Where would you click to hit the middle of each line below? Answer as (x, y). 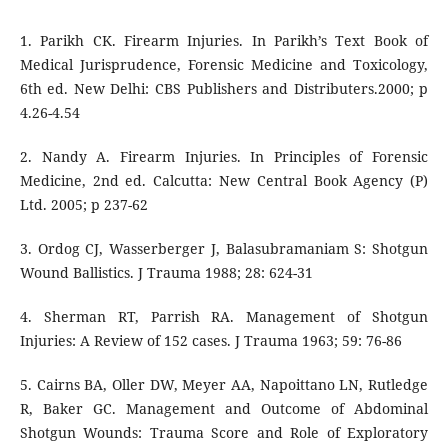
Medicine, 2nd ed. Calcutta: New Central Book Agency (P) (224, 180)
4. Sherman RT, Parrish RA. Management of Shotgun (224, 316)
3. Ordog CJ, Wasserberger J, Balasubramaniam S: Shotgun (224, 248)
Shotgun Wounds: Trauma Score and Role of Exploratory (224, 432)
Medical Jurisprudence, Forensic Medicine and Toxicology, (224, 64)
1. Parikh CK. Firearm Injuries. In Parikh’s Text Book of (224, 40)
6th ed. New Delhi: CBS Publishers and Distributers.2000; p (224, 88)
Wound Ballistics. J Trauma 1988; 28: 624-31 (166, 272)
